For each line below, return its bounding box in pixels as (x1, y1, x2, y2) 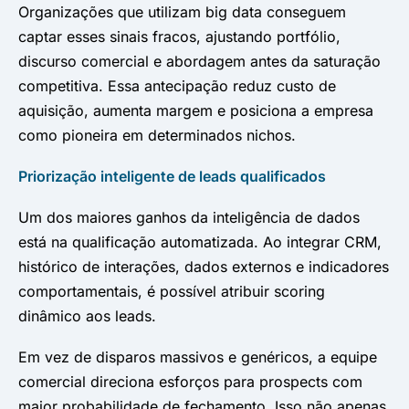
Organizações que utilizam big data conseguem (18, 2, 346, 21)
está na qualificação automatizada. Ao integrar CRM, (18, 232, 382, 251)
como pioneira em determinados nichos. (18, 125, 296, 144)
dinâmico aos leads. (18, 306, 156, 325)
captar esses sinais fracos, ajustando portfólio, (18, 26, 341, 46)
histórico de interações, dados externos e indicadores (18, 257, 389, 276)
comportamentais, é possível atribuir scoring (18, 281, 325, 300)
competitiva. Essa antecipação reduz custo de (18, 76, 336, 95)
